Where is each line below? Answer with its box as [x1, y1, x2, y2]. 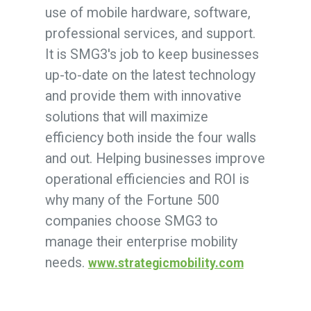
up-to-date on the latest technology [44, 67, 255, 84]
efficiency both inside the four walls [44, 130, 256, 146]
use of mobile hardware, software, [44, 5, 251, 22]
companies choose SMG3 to [44, 213, 218, 230]
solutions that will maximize [44, 109, 208, 126]
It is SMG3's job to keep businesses [44, 47, 259, 63]
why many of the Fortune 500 [44, 192, 219, 209]
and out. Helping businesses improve [44, 151, 265, 167]
